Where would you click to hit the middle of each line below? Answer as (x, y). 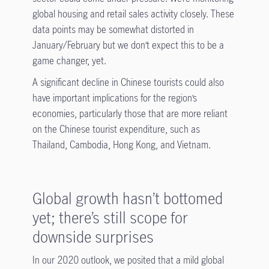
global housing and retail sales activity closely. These (133, 14)
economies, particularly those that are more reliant (130, 113)
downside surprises (93, 237)
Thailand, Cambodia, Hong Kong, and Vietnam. (122, 145)
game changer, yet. (70, 61)
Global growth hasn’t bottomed (127, 198)
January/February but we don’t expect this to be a (128, 45)
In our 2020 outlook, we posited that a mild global (128, 260)
